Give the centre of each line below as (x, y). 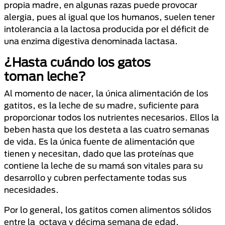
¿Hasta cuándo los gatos (77, 62)
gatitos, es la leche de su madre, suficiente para (101, 105)
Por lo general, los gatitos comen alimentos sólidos (108, 210)
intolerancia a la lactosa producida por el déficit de (106, 29)
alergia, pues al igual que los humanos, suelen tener (109, 17)
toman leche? (45, 76)
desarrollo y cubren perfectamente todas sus (95, 178)
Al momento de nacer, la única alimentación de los (106, 93)
